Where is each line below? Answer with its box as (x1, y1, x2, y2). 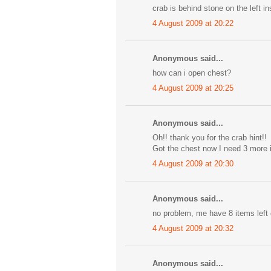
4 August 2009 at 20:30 (152, 158, 233, 168)
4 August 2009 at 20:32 (152, 223, 233, 233)
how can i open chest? (152, 68, 231, 78)
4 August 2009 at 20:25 (152, 83, 233, 93)
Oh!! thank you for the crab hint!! (152, 133, 267, 143)
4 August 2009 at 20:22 (152, 18, 233, 28)
